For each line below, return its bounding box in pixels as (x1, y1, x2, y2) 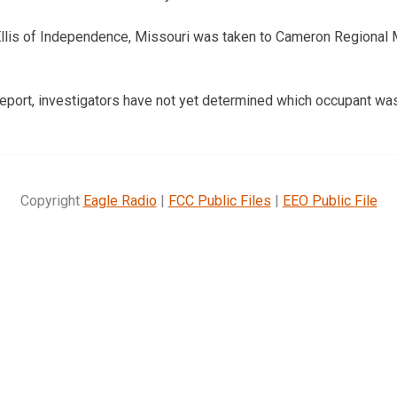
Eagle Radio (82, 191, 157, 209)
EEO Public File (282, 191, 378, 209)
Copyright (19, 191, 83, 209)
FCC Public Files (167, 191, 271, 209)
